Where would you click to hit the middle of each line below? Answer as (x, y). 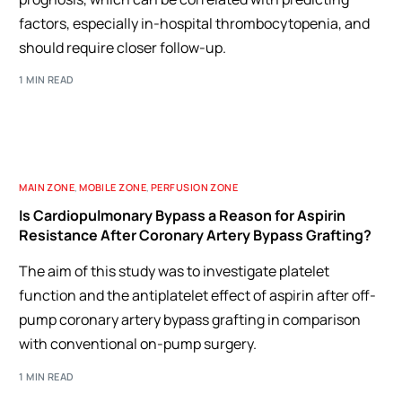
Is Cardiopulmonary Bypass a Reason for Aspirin (183, 215)
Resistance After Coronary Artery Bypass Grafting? (196, 235)
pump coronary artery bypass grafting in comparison (190, 319)
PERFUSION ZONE (195, 187)
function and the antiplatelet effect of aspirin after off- (198, 295)
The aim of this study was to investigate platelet (175, 271)
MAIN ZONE (47, 187)
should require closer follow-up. (123, 47)
